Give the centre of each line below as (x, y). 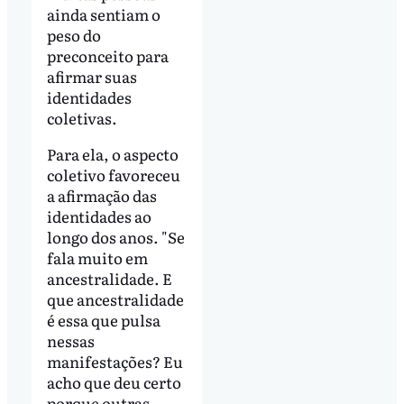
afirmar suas (92, 77)
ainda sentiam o (103, 14)
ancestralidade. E (109, 279)
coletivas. (82, 118)
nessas (70, 341)
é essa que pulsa (103, 320)
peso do (73, 35)
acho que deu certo (114, 382)
